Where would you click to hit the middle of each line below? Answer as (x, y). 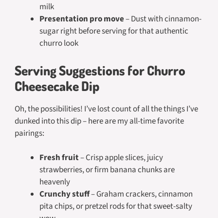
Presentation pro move (82, 19)
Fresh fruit (59, 158)
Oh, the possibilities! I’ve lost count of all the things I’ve (106, 109)
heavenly (55, 182)
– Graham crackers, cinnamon (141, 194)
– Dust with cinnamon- (163, 19)
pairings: (29, 133)
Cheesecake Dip (57, 85)
